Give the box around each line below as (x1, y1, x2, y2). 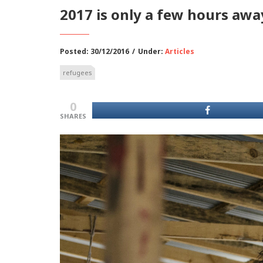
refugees (63, 68, 92, 77)
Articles (165, 46, 194, 56)
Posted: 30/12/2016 (60, 46, 129, 56)
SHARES (60, 112, 86, 120)
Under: (138, 46, 165, 56)
